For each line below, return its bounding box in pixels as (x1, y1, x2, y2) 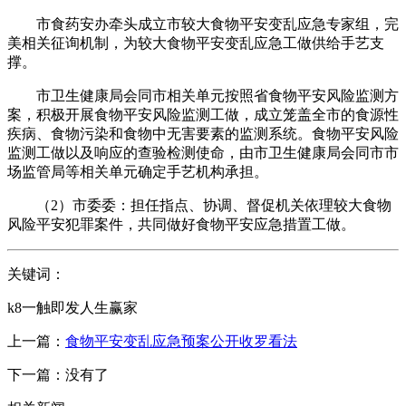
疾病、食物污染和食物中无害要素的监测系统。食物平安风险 (7, 125, 399, 141)
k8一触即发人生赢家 (7, 299, 138, 315)
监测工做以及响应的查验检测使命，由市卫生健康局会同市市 (7, 144, 399, 160)
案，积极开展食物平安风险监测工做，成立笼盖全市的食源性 (7, 106, 399, 122)
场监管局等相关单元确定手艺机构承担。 (7, 163, 268, 179)
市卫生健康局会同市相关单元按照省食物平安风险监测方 (7, 87, 399, 103)
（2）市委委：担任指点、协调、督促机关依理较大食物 (7, 197, 391, 213)
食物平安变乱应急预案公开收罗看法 (65, 333, 297, 349)
